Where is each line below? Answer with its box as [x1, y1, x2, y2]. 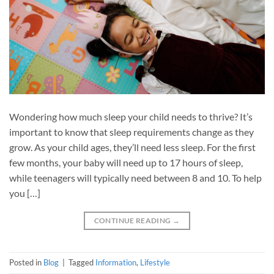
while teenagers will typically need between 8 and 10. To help [9, 171, 262, 183]
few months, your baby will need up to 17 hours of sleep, [9, 156, 243, 168]
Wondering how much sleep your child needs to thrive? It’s [9, 110, 253, 122]
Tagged [68, 257, 95, 268]
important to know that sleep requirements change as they [9, 125, 254, 138]
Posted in [9, 257, 43, 268]
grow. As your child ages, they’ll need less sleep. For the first [9, 141, 256, 153]
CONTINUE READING [94, 215, 172, 225]
